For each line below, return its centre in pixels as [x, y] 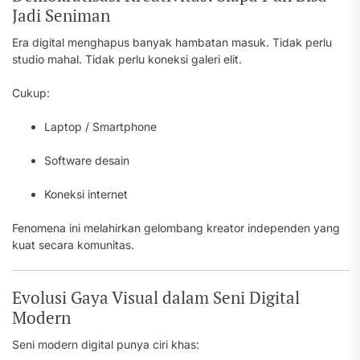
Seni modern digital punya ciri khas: [106, 344]
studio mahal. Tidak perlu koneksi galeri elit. [127, 59]
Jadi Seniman [61, 15]
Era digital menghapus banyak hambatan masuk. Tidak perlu [172, 42]
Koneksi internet [86, 194]
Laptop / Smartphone [100, 127]
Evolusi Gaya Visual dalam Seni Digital [156, 297]
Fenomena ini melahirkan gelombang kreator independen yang [176, 228]
